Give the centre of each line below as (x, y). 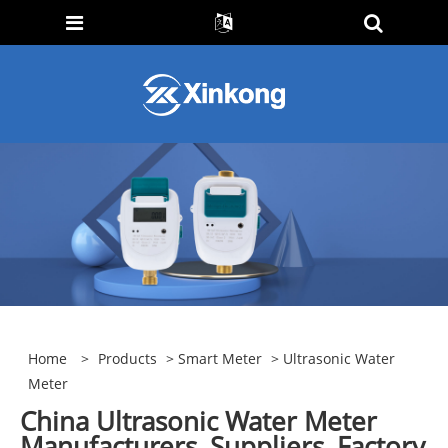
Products (128, 359)
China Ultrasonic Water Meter (198, 420)
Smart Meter (220, 359)
